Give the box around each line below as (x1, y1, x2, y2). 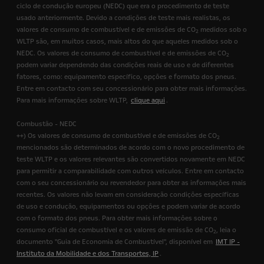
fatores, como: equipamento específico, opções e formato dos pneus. (16, 72, 236, 81)
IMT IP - (216, 237, 240, 246)
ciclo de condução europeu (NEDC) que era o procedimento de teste (16, 2, 229, 11)
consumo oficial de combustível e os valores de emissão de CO (16, 226, 213, 235)
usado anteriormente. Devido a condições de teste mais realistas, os (16, 14, 230, 22)
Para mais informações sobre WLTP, (16, 96, 130, 105)
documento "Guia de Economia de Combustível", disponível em (16, 237, 214, 246)
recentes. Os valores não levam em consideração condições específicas (16, 190, 239, 199)
